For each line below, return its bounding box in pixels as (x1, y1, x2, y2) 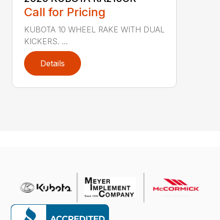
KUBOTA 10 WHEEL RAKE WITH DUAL (24, 24, 165, 34)
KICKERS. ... (24, 36, 68, 46)
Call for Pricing (24, 4, 106, 19)
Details (40, 58, 65, 68)
